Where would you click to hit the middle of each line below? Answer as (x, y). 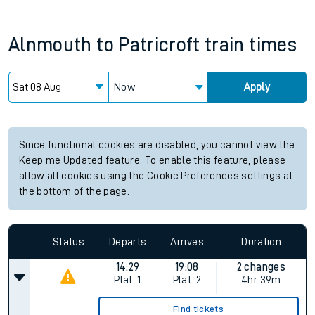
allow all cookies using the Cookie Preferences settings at (156, 176)
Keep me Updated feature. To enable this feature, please (153, 161)
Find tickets (199, 309)
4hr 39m (261, 280)
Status (68, 242)
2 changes (261, 267)
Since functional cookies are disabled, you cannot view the (157, 145)
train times (251, 45)
